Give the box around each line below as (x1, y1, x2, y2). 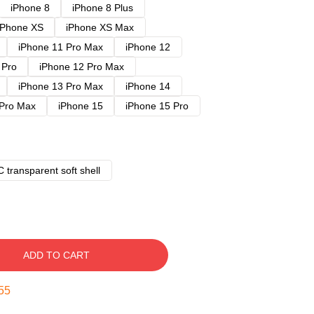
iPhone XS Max (66, 22, 134, 33)
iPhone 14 (125, 81, 170, 92)
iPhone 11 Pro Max (18, 41, 103, 53)
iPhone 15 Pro (125, 100, 189, 111)
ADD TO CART (22, 250, 90, 261)
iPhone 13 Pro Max (18, 81, 103, 92)
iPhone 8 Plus (72, 2, 133, 13)
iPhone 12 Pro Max (39, 61, 124, 72)
